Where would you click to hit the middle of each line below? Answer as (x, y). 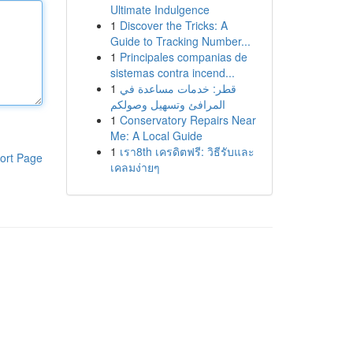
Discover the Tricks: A (173, 25)
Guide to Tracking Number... (180, 41)
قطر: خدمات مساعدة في (178, 88)
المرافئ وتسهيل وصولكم (167, 104)
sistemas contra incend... (172, 72)
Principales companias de (183, 57)
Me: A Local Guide (156, 136)
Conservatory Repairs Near (188, 120)
